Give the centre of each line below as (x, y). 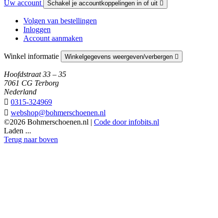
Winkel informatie (32, 56)
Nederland (20, 91)
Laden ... (18, 130)
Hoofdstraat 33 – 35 (35, 74)
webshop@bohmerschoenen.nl (58, 112)
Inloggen (37, 29)
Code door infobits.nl (127, 122)
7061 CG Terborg (31, 83)
